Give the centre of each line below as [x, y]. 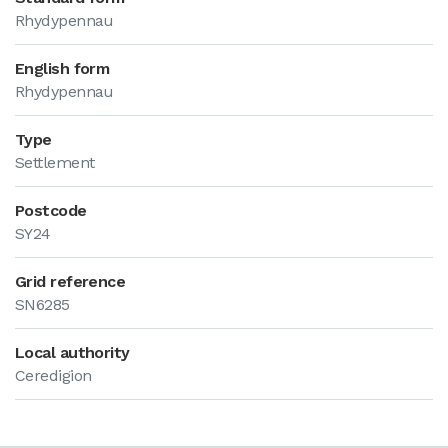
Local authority [72, 352]
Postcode [51, 210]
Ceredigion [53, 375]
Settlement [55, 162]
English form [62, 68]
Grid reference [70, 281]
